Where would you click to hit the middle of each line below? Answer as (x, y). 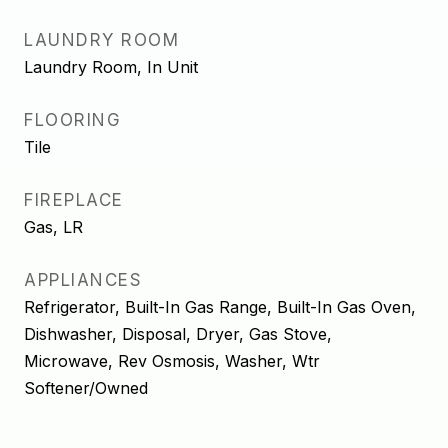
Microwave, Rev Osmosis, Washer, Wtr (172, 361)
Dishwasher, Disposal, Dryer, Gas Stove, (178, 334)
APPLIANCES (83, 280)
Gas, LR (53, 227)
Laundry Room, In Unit (111, 67)
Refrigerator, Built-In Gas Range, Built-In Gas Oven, (220, 307)
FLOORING (72, 120)
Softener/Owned (86, 388)
